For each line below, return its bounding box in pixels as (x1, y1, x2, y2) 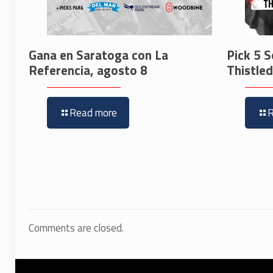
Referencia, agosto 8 (29, 60, 147, 80)
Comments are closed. (29, 220, 124, 236)
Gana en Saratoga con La (29, 45, 168, 65)
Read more (69, 105, 117, 121)
